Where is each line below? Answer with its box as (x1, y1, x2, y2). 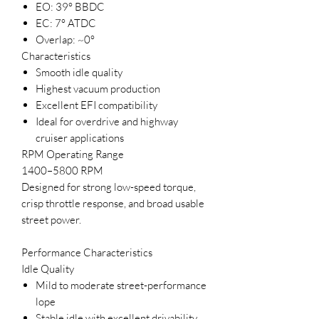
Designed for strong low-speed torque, (21, 179, 196, 194)
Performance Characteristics (21, 245, 152, 259)
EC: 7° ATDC (36, 16, 96, 30)
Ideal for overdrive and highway (36, 114, 178, 128)
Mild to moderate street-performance (36, 278, 206, 292)
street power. (21, 212, 81, 226)
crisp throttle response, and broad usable (21, 196, 204, 210)
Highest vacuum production (36, 81, 160, 95)
